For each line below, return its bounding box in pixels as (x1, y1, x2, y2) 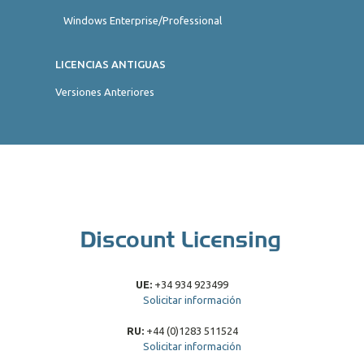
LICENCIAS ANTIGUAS (55, 58, 166, 70)
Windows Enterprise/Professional (63, 15, 222, 26)
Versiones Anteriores (55, 86, 154, 97)
